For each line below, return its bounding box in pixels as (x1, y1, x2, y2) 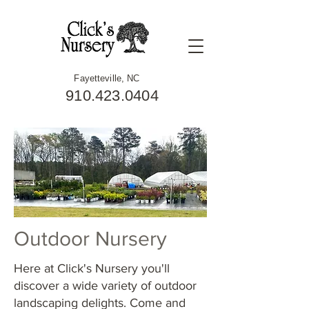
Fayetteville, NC (74, 73, 140, 83)
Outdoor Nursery (14, 228, 167, 250)
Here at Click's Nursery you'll (14, 261, 170, 275)
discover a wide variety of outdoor (14, 279, 197, 292)
